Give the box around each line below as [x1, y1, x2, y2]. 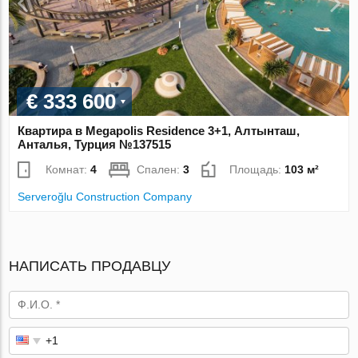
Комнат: [46, 163, 91, 177]
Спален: [137, 163, 184, 177]
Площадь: [229, 163, 285, 177]
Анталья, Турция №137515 [18, 137, 172, 152]
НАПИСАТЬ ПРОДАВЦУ [9, 258, 171, 275]
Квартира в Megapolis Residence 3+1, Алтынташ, [18, 124, 300, 138]
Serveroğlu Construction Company [18, 190, 193, 204]
